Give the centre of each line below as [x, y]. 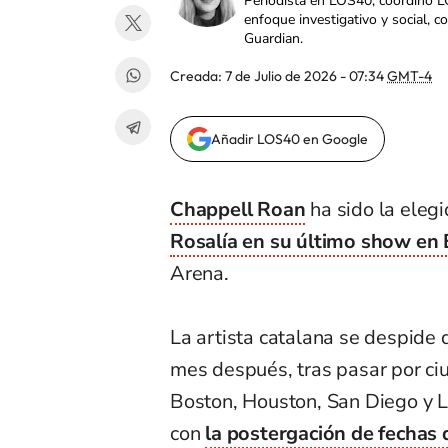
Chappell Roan [238, 210]
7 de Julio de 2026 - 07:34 [306, 76]
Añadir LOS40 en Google [289, 139]
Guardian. [273, 39]
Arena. [199, 274]
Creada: [197, 76]
